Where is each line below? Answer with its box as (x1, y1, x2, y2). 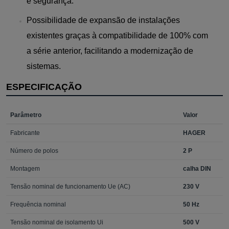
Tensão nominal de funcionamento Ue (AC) (10, 182, 130, 190)
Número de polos (10, 147, 58, 154)
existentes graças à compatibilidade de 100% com (27, 31, 208, 40)
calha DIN (183, 165, 211, 172)
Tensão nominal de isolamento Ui (10, 218, 103, 226)
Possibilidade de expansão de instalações (27, 15, 180, 25)
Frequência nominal (10, 200, 66, 208)
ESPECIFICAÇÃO (6, 81, 82, 92)
